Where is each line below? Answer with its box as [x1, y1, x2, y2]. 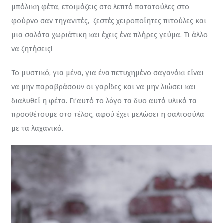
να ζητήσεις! [11, 44, 52, 54]
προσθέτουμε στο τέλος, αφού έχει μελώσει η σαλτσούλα [11, 110, 206, 119]
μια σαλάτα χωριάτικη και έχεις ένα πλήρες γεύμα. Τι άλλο [11, 30, 210, 40]
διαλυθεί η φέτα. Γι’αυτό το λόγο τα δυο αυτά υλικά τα [11, 96, 199, 105]
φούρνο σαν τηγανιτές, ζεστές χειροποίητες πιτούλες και [11, 16, 208, 26]
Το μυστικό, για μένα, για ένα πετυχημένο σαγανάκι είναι [11, 68, 206, 77]
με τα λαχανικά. [11, 123, 63, 133]
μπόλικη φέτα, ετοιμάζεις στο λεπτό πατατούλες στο [11, 2, 191, 12]
